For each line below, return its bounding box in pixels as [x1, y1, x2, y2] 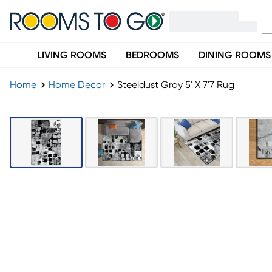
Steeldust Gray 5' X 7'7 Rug [117, 80, 234, 90]
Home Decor [49, 80, 105, 90]
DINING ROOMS [199, 50, 271, 60]
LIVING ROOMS [37, 50, 106, 60]
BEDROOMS [126, 50, 179, 60]
